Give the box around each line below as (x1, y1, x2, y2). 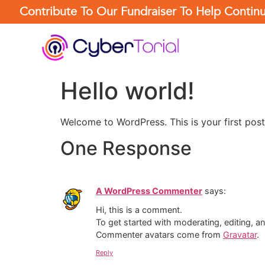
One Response (60, 137, 192, 160)
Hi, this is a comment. (96, 205, 182, 215)
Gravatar (223, 230, 257, 240)
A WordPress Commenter (96, 186, 202, 196)
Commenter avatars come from (96, 230, 223, 240)
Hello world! (60, 76, 195, 105)
